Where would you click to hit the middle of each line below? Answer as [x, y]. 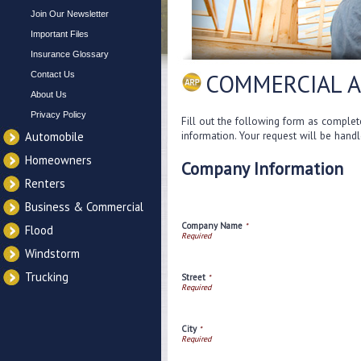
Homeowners [58, 160]
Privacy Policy [58, 114]
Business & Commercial [84, 207]
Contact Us [53, 74]
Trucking [47, 277]
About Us [49, 94]
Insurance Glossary [70, 54]
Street [193, 277]
